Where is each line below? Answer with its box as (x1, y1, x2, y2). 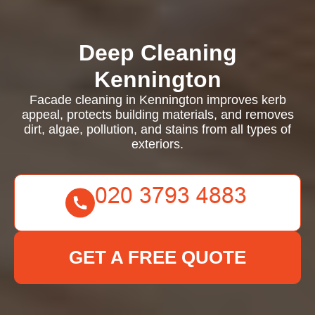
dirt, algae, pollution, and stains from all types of (24, 122, 291, 136)
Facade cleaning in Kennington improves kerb (29, 93, 286, 107)
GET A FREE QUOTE (69, 247, 246, 268)
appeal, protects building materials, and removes (21, 108, 294, 122)
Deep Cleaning (78, 40, 237, 65)
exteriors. (131, 137, 184, 151)
